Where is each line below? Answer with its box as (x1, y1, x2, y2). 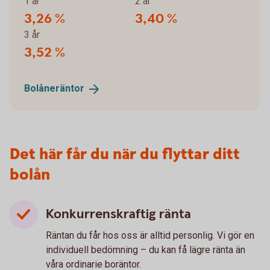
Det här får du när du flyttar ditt (10, 144, 240, 166)
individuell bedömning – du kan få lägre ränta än (46, 244, 245, 256)
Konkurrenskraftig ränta (46, 206, 191, 224)
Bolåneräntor (24, 83, 84, 95)
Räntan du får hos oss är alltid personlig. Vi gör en (46, 230, 254, 242)
